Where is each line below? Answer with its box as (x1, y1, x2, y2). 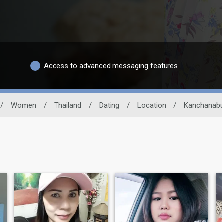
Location (137, 101, 166, 110)
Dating (99, 101, 119, 110)
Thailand (54, 101, 81, 110)
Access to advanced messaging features (44, 61, 178, 70)
